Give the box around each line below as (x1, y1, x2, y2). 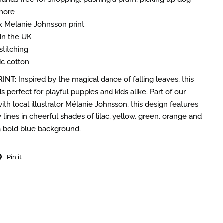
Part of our (149, 87, 186, 96)
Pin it (6, 153, 22, 161)
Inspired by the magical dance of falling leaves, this (18, 75, 194, 84)
